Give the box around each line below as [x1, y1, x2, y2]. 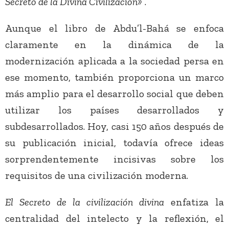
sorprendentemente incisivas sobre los [5, 153, 224, 166]
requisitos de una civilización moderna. [5, 169, 188, 182]
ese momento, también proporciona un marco [5, 71, 224, 84]
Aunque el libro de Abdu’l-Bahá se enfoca [5, 22, 224, 35]
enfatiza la [164, 196, 224, 209]
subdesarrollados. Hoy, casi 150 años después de [5, 120, 224, 133]
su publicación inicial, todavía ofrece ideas [5, 136, 224, 149]
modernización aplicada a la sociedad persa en [5, 55, 224, 67]
